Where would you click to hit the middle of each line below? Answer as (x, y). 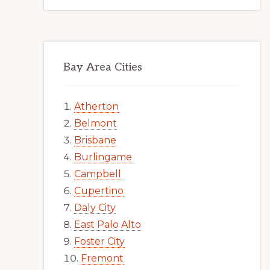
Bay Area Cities (103, 67)
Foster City (99, 241)
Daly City (95, 208)
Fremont (102, 258)
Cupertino (99, 191)
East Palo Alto (108, 224)
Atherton (96, 106)
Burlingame (103, 157)
